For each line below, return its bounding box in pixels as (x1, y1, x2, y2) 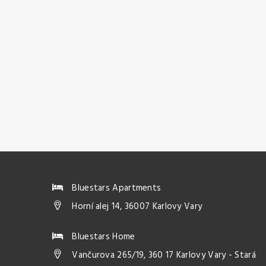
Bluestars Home (69, 230, 135, 244)
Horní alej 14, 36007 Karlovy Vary (72, 199, 202, 214)
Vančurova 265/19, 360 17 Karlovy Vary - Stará (72, 248, 256, 262)
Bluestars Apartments (69, 181, 161, 195)
